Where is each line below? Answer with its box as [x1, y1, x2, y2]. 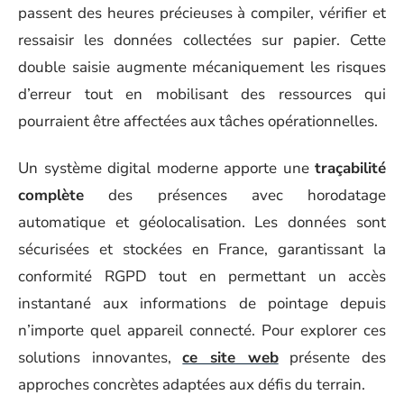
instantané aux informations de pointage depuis [18, 293, 386, 314]
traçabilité [315, 158, 386, 179]
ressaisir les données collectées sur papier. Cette [18, 29, 386, 50]
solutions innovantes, [18, 347, 183, 368]
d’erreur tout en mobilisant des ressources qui [18, 83, 386, 105]
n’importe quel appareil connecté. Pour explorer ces [18, 320, 386, 341]
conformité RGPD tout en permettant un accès [18, 266, 386, 287]
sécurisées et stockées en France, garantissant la [18, 239, 386, 260]
